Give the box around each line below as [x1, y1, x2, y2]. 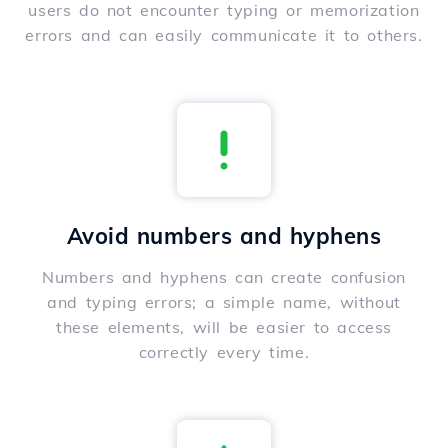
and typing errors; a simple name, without [47, 292, 401, 313]
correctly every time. [138, 342, 310, 363]
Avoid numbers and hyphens [66, 222, 382, 251]
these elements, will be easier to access [55, 317, 392, 338]
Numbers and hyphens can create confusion [41, 267, 406, 288]
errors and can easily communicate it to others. [25, 25, 423, 46]
